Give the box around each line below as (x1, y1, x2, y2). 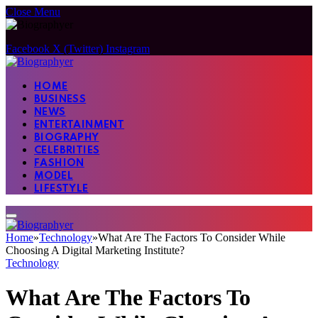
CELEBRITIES (34, 146, 100, 155)
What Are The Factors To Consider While (98, 231, 285, 243)
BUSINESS (34, 94, 87, 104)
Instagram (106, 43, 150, 55)
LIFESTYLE (34, 184, 89, 194)
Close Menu (6, 6, 60, 18)
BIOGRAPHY (34, 133, 99, 143)
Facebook (6, 43, 50, 55)
